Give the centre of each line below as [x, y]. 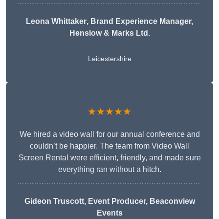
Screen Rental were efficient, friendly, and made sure [109, 158]
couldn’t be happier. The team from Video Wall [109, 146]
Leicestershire [109, 59]
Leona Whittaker [56, 22]
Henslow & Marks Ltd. [109, 33]
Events [109, 213]
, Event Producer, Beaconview [139, 201]
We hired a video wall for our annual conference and [109, 134]
